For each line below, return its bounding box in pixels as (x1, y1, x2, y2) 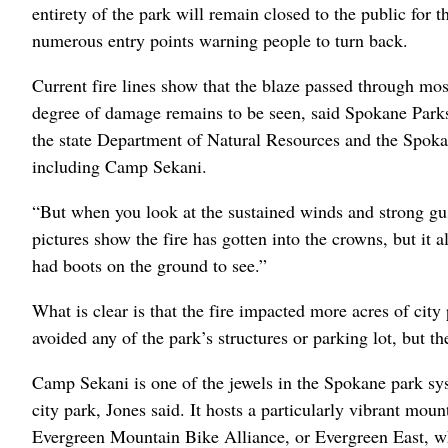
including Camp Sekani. (32, 153, 207, 178)
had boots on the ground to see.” (32, 252, 267, 277)
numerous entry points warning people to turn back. (32, 27, 408, 52)
